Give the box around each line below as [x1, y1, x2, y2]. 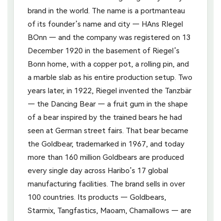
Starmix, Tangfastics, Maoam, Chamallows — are [28, 206, 191, 215]
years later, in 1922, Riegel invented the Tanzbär [28, 86, 191, 95]
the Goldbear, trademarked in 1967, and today [28, 139, 184, 148]
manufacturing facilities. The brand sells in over [28, 179, 185, 188]
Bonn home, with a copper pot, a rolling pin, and [28, 59, 189, 69]
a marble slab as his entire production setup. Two [28, 73, 192, 82]
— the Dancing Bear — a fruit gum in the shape [28, 99, 188, 109]
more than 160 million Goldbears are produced [28, 152, 184, 162]
